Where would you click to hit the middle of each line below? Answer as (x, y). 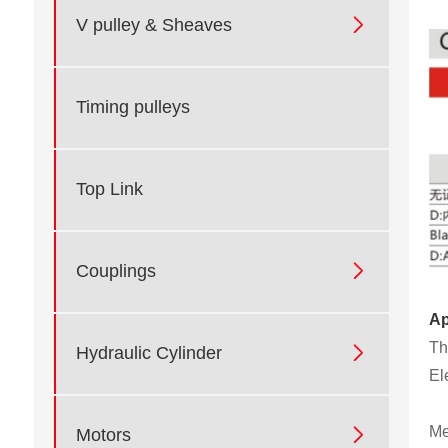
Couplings (115, 271)
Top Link (109, 189)
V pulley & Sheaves (153, 25)
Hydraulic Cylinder (148, 353)
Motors (103, 435)
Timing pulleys (132, 107)
